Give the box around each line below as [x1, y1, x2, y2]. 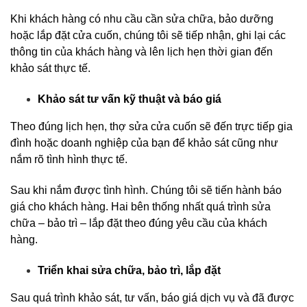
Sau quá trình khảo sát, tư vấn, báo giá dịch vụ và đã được [10, 292, 294, 304]
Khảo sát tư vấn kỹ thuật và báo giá [38, 93, 221, 105]
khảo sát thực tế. [10, 62, 90, 74]
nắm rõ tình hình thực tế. [10, 153, 127, 165]
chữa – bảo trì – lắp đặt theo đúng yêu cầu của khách [10, 217, 267, 229]
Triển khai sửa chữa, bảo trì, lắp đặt [38, 265, 221, 276]
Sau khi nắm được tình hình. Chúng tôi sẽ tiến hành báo [10, 184, 282, 196]
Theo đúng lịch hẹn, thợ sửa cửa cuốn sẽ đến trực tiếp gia [10, 121, 293, 132]
